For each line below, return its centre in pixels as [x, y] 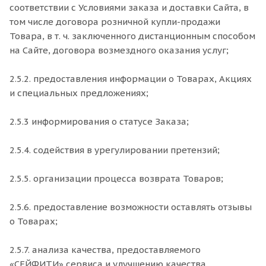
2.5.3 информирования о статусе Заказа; [99, 121]
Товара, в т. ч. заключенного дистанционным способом [132, 36]
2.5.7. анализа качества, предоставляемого [105, 250]
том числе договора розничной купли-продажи [115, 22]
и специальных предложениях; [79, 93]
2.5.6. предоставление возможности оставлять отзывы [131, 207]
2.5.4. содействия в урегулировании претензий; [115, 150]
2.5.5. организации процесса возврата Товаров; [116, 178]
